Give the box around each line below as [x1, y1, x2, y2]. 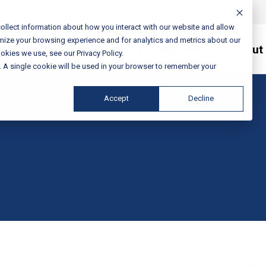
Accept [103, 94, 129, 103]
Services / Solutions [97, 42, 205, 56]
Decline [188, 94, 214, 103]
